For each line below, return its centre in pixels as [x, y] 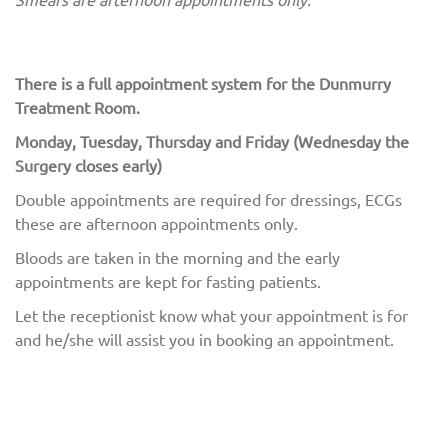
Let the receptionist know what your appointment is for [211, 315]
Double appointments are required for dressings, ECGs [208, 199]
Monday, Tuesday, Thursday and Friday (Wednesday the [212, 141]
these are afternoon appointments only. [158, 223]
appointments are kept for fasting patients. [168, 281]
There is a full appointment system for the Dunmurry [203, 83]
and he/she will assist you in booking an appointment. [204, 339]
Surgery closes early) [88, 165]
